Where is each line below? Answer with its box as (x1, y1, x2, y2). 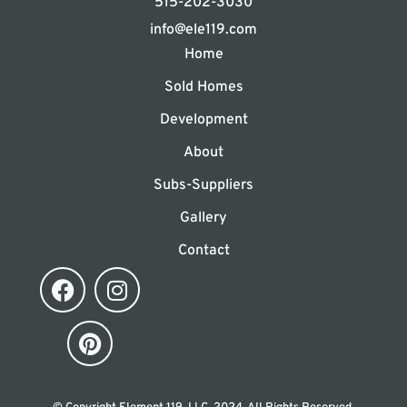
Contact (177, 242, 230, 261)
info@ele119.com (150, 20, 257, 39)
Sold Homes (164, 78, 243, 97)
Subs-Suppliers (154, 176, 253, 195)
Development (159, 111, 248, 130)
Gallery (180, 209, 227, 228)
